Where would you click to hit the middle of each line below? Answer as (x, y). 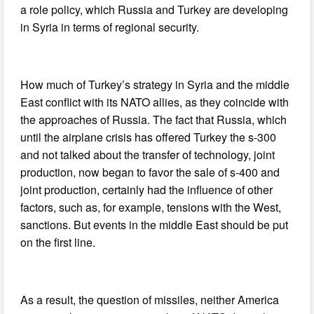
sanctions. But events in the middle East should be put (155, 225)
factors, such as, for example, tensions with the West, (151, 207)
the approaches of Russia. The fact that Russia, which (154, 120)
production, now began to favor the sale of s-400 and (150, 172)
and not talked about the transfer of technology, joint (148, 155)
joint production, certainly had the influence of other (147, 190)
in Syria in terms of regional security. (110, 27)
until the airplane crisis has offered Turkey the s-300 (149, 137)
